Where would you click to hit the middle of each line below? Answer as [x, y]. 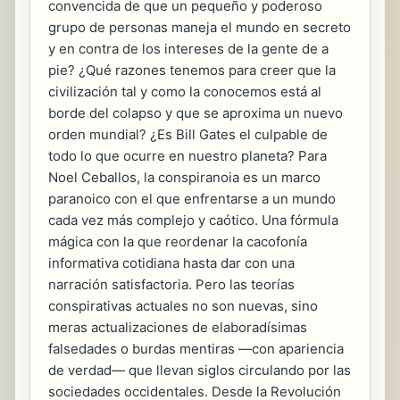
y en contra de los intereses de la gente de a [188, 49]
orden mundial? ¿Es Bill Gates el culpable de [188, 134]
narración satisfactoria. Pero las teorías [171, 284]
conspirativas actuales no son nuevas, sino [183, 306]
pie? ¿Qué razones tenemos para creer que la [192, 70]
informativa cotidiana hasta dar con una [171, 263]
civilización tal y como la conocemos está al [185, 92]
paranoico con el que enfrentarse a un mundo [192, 199]
